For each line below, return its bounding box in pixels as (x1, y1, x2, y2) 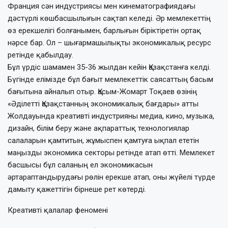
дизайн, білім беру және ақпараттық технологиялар (8, 123, 189, 133)
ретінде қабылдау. (8, 50, 73, 60)
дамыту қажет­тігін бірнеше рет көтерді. (8, 184, 146, 194)
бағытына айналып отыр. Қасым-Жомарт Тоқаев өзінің (8, 87, 197, 96)
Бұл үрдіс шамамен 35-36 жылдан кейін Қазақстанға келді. (8, 62, 211, 72)
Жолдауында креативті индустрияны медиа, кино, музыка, (8, 111, 214, 121)
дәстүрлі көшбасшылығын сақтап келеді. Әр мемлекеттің (8, 13, 211, 23)
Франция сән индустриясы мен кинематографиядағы (8, 1, 195, 11)
